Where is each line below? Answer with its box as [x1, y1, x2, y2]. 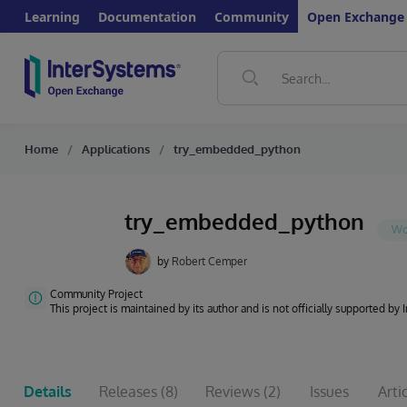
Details [24, 382, 72, 401]
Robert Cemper [172, 254, 247, 268]
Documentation [98, 7, 196, 25]
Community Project [50, 287, 143, 301]
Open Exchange [307, 7, 404, 25]
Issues [310, 382, 349, 401]
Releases [99, 382, 157, 401]
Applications [82, 142, 150, 156]
